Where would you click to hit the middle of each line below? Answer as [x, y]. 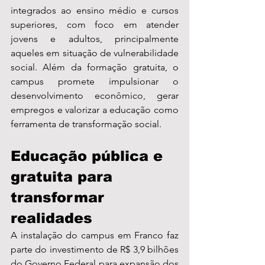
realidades [51, 218]
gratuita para [64, 177]
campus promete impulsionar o [95, 82]
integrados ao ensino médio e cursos [95, 11]
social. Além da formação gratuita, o [95, 67]
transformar [60, 198]
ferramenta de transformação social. [86, 124]
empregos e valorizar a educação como [95, 110]
